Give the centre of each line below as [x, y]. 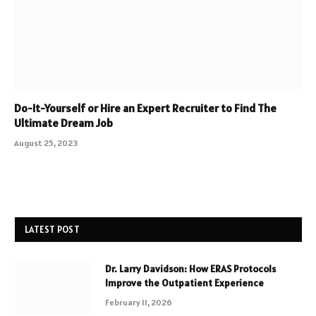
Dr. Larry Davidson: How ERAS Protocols [190, 268]
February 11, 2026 [139, 302]
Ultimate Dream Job [63, 122]
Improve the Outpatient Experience [184, 282]
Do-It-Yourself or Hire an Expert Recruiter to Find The [145, 108]
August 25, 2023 [46, 142]
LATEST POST [52, 229]
